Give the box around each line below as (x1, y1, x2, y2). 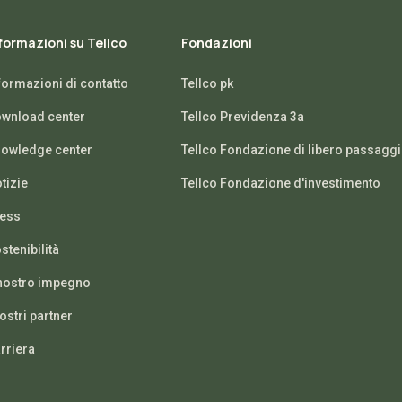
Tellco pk (180, 76, 233, 91)
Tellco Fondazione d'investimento (180, 176, 380, 190)
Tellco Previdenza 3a (180, 109, 304, 124)
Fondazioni (180, 34, 252, 51)
